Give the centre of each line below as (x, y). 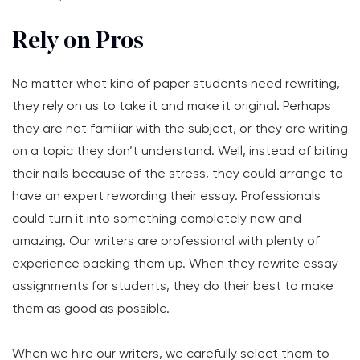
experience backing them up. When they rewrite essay (175, 263)
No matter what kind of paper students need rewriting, (176, 83)
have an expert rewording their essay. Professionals (166, 196)
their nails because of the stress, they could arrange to (178, 173)
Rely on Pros (78, 42)
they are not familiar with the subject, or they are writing (180, 128)
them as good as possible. (92, 308)
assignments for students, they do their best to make (173, 286)
